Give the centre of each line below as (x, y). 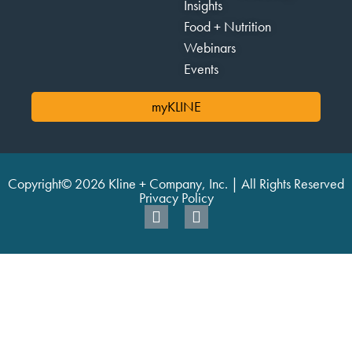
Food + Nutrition (227, 26)
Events (201, 68)
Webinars (210, 47)
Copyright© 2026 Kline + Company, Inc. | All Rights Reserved (176, 183)
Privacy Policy (176, 197)
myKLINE (176, 106)
